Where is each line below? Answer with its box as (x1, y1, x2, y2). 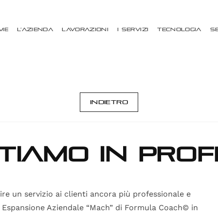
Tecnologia (157, 26, 201, 33)
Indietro (90, 99, 128, 106)
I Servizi (117, 26, 149, 33)
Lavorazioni (62, 26, 109, 33)
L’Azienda (17, 26, 54, 33)
